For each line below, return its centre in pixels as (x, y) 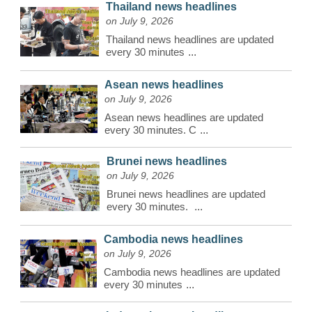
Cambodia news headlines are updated (192, 272)
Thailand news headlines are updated (189, 40)
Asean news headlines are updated (184, 117)
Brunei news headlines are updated (186, 194)
